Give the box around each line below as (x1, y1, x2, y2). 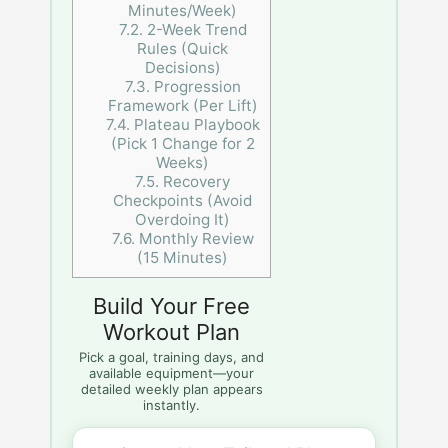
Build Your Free (93, 293, 250, 320)
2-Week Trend (142, 20, 247, 40)
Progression (149, 77, 241, 97)
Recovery (159, 172, 231, 192)
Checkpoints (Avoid (113, 191, 253, 211)
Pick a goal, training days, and (79, 349, 264, 366)
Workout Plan (103, 319, 240, 346)
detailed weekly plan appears (80, 381, 263, 398)
